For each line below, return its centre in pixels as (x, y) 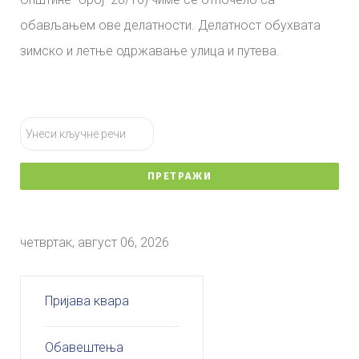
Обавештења (85, 347)
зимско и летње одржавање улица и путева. (150, 50)
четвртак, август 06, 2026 (95, 242)
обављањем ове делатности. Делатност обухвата (170, 25)
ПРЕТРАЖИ (179, 175)
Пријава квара (87, 301)
